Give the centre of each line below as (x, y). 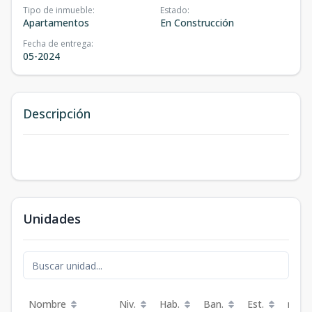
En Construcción (197, 23)
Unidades (52, 219)
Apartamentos (56, 23)
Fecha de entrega (57, 44)
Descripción (57, 114)
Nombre (47, 304)
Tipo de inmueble (58, 10)
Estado (174, 10)
